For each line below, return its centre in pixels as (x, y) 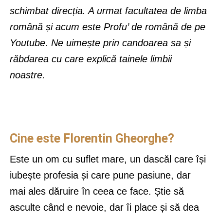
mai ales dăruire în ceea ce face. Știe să (97, 191)
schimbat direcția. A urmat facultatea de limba (108, 11)
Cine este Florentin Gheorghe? (92, 139)
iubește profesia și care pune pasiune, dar (100, 175)
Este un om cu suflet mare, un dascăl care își (108, 159)
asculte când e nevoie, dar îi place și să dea (104, 208)
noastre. (29, 75)
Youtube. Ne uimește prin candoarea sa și (100, 43)
